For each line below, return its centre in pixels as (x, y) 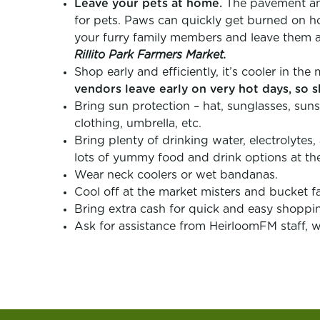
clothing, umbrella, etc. (138, 124)
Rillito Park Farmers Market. (152, 55)
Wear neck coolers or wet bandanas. (176, 175)
